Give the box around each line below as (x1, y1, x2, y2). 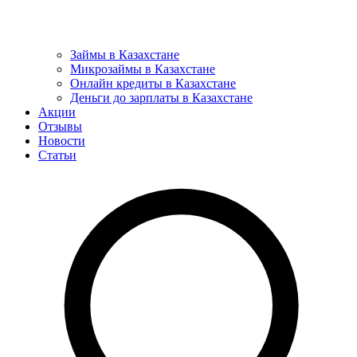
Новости (38, 134, 85, 147)
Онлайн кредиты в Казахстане (70, 76, 236, 90)
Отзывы (38, 120, 82, 133)
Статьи (38, 148, 76, 162)
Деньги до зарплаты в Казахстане (70, 91, 253, 104)
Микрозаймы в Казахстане (70, 62, 215, 76)
